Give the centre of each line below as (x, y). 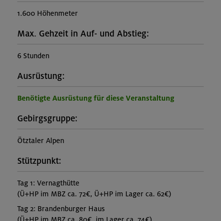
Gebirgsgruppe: (47, 119)
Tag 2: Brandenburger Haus (61, 209)
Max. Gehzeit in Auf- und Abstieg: (83, 34)
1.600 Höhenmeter (48, 14)
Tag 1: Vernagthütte (48, 183)
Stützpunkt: (39, 161)
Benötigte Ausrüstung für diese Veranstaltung (96, 98)
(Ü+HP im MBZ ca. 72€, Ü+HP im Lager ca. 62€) (94, 194)
